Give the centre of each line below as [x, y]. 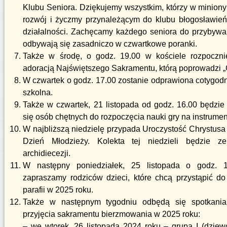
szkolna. [38, 92]
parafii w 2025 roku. [58, 190]
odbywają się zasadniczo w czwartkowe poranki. [110, 44]
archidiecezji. [47, 153]
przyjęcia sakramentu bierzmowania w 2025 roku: [111, 214]
